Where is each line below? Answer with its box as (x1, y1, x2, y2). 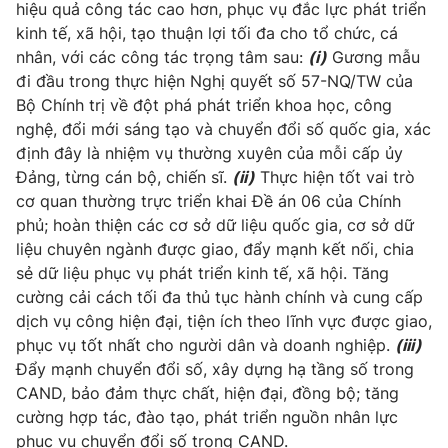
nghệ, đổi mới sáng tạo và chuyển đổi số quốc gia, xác (16, 118, 431, 139)
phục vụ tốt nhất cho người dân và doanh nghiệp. (16, 334, 395, 355)
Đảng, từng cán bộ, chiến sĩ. (16, 166, 232, 187)
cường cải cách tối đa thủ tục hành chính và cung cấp (16, 286, 423, 307)
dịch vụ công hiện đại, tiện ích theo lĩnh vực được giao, (16, 310, 432, 331)
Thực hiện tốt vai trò (255, 166, 415, 187)
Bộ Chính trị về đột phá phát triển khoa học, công (16, 94, 392, 115)
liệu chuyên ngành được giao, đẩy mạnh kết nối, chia (16, 238, 414, 259)
